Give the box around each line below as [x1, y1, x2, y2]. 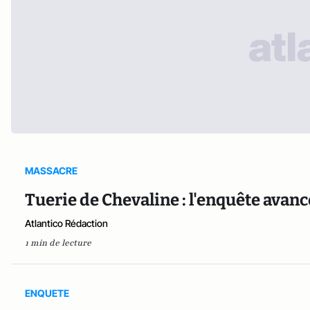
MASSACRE [25, 164, 77, 176]
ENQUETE [25, 286, 69, 299]
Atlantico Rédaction [25, 217, 108, 229]
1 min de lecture [25, 237, 91, 248]
